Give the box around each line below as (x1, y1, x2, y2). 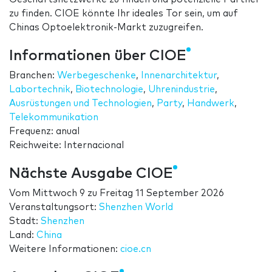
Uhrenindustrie (148, 85, 215, 95)
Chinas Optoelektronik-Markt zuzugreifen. (9, 23, 203, 33)
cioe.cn (120, 245, 151, 254)
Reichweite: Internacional (9, 141, 124, 151)
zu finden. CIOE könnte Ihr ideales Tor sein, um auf (9, 9, 238, 19)
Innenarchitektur (141, 71, 217, 81)
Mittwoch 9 (32, 189, 85, 199)
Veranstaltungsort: (9, 203, 99, 212)
